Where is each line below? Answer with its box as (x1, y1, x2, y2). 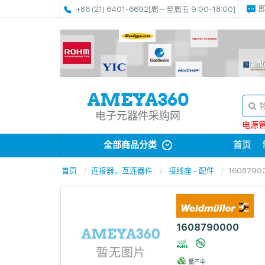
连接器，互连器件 (91, 166, 153, 175)
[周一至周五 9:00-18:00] (148, 5, 235, 14)
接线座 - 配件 (169, 166, 214, 175)
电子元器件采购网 (95, 109, 181, 122)
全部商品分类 (104, 140, 159, 150)
